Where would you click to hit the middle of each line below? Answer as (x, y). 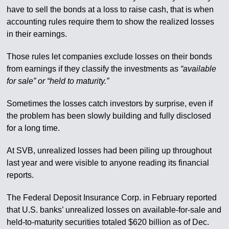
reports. (20, 175)
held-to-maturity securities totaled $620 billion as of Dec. (108, 222)
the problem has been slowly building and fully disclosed (109, 116)
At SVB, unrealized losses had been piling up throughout (109, 151)
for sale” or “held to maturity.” (58, 81)
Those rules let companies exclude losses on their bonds (110, 57)
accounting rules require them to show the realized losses (111, 22)
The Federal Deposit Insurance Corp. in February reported (112, 198)
